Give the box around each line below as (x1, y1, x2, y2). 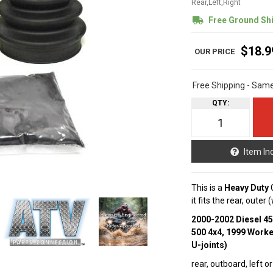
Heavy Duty (224, 183, 269, 193)
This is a (191, 183, 225, 193)
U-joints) (191, 240, 228, 250)
